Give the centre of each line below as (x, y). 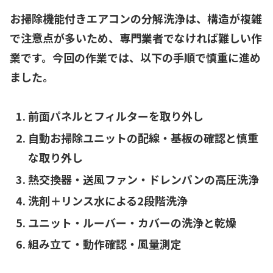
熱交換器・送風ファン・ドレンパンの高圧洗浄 (143, 179)
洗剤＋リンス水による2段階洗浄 (108, 201)
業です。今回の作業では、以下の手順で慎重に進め (135, 58)
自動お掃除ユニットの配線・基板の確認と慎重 (143, 138)
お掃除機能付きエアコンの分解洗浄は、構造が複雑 (136, 19)
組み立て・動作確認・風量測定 (105, 244)
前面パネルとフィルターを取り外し (115, 116)
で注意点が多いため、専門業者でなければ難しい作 (136, 38)
